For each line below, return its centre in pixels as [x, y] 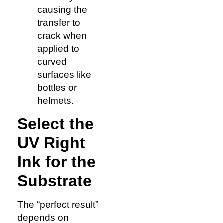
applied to [58, 49]
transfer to [59, 23]
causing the [62, 10]
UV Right [51, 143]
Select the [56, 124]
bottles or [57, 88]
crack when [62, 36]
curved [52, 62]
